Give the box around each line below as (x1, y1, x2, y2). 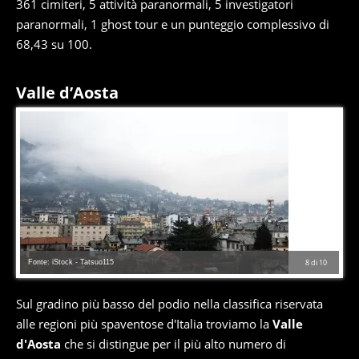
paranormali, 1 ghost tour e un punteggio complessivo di (16, 16, 329, 33)
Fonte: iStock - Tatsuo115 (28, 258, 114, 267)
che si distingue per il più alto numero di (61, 336, 286, 353)
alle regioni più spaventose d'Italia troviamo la (16, 316, 272, 333)
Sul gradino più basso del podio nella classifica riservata (16, 296, 323, 313)
